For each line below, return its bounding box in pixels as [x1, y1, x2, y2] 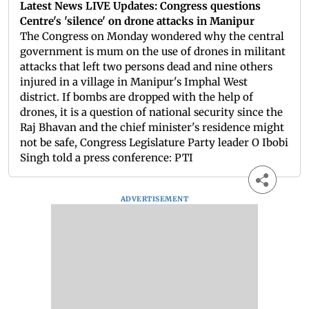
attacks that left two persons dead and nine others [20, 60, 272, 74]
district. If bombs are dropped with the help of [20, 90, 253, 104]
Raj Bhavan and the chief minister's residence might [20, 121, 284, 134]
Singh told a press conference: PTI [20, 151, 193, 165]
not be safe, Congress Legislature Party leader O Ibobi [20, 136, 288, 150]
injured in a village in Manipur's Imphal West [20, 75, 248, 89]
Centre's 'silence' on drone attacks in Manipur [20, 14, 255, 28]
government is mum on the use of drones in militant [20, 45, 286, 59]
